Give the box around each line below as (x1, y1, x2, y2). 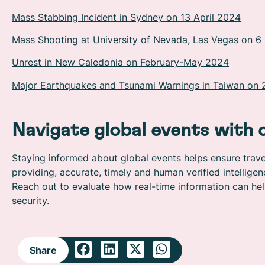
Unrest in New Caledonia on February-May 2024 (12, 56, 229, 69)
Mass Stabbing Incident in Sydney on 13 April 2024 (12, 11, 241, 23)
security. (12, 194, 49, 206)
